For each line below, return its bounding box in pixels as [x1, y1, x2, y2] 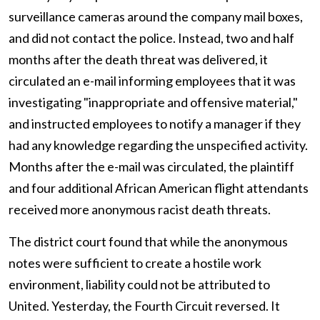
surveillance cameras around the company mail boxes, [9, 9, 303, 24]
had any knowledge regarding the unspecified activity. [9, 137, 308, 153]
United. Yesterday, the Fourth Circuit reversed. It [9, 298, 280, 314]
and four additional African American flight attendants [9, 180, 309, 196]
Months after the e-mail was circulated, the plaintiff [9, 159, 294, 174]
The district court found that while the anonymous [9, 234, 288, 249]
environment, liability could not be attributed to [9, 276, 270, 292]
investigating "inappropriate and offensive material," [9, 94, 298, 110]
